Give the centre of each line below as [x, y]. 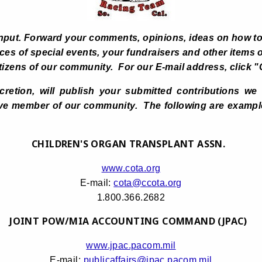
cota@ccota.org [148, 183]
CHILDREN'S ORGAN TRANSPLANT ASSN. [128, 144]
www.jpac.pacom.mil [131, 246]
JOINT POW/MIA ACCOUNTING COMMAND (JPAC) [131, 221]
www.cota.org [131, 168]
